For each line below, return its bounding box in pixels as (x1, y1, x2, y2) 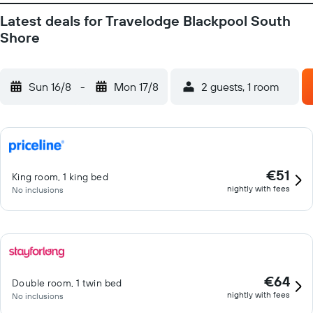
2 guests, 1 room (201, 80, 279, 94)
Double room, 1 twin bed (12, 277, 122, 289)
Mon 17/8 (114, 80, 159, 94)
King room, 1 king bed (12, 170, 108, 183)
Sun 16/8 (29, 80, 71, 94)
